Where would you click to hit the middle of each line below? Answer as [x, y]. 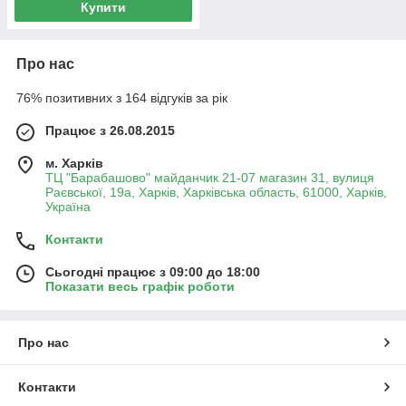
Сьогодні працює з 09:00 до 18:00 [153, 272]
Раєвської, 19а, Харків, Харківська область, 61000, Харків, [216, 192]
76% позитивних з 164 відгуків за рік [122, 98]
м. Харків [74, 163]
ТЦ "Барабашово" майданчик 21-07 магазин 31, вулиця [210, 178]
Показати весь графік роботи [140, 286]
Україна [68, 207]
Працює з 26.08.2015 [110, 130]
